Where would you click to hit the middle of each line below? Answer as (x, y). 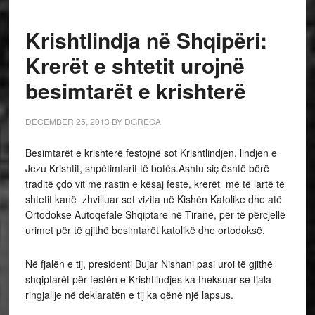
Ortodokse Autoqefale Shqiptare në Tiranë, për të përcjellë (155, 214)
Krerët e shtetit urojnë (135, 65)
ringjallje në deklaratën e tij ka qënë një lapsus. (129, 295)
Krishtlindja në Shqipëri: (146, 40)
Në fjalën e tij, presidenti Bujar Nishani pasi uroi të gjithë (149, 264)
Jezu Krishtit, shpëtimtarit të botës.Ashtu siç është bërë (147, 168)
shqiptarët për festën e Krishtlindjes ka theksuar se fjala (148, 279)
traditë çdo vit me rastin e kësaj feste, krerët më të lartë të (155, 184)
